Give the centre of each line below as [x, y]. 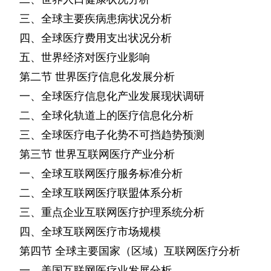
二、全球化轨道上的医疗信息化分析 [106, 116]
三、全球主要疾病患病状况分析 [96, 19]
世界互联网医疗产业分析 [115, 154]
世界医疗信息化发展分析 [115, 77]
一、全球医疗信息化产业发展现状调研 [112, 96]
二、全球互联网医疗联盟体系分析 [101, 193]
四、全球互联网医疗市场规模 [90, 232]
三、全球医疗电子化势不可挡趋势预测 [112, 135]
